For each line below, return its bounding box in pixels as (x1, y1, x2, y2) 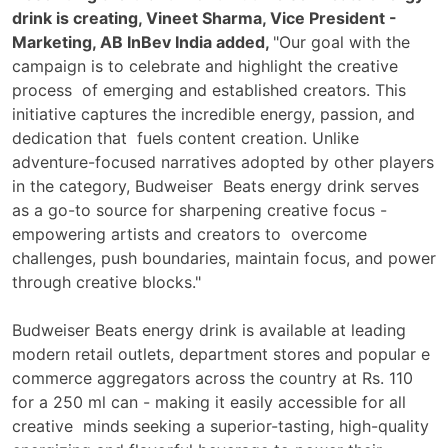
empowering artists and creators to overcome (12, 224, 367, 245)
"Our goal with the (273, 32, 410, 53)
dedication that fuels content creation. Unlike (12, 128, 359, 149)
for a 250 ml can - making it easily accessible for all (12, 392, 406, 413)
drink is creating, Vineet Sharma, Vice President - (12, 8, 397, 29)
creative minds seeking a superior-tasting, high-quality (12, 416, 429, 437)
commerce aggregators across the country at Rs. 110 (12, 368, 413, 389)
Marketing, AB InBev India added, (12, 32, 273, 53)
